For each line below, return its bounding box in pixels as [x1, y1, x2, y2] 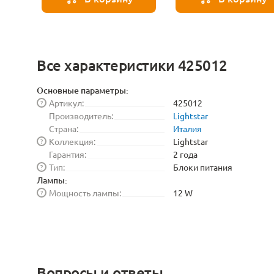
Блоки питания [173, 161, 232, 172]
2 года [173, 149, 198, 160]
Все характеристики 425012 [37, 56, 228, 75]
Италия [173, 123, 202, 134]
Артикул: [49, 97, 84, 108]
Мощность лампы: [49, 187, 121, 198]
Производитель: [49, 110, 113, 121]
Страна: [49, 123, 78, 134]
